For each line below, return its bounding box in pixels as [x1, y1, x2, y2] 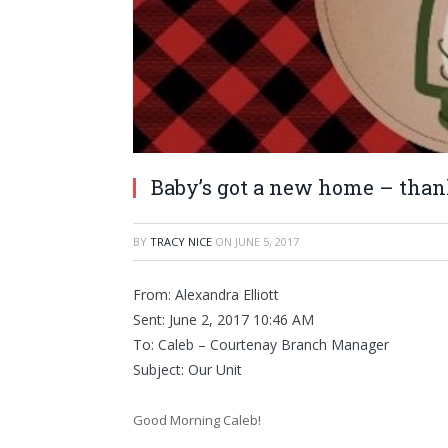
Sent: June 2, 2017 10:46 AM [133, 310, 314, 329]
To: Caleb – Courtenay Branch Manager [133, 335, 389, 354]
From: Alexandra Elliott [133, 285, 279, 304]
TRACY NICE [150, 234, 212, 249]
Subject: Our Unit [133, 360, 242, 379]
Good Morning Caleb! [133, 410, 261, 429]
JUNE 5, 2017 [235, 234, 299, 249]
